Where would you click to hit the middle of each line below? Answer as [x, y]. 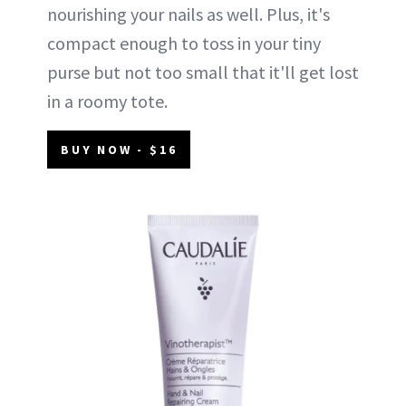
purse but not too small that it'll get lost [203, 72]
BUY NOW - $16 [119, 149]
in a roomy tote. [107, 101]
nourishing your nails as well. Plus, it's [188, 14]
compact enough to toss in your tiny [184, 43]
